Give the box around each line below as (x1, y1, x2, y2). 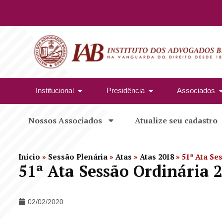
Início (18, 151, 40, 162)
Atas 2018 (140, 151, 174, 162)
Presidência (106, 86, 145, 95)
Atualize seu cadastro (135, 114, 218, 126)
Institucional (36, 86, 74, 95)
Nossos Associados (28, 114, 102, 126)
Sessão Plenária (48, 151, 108, 162)
